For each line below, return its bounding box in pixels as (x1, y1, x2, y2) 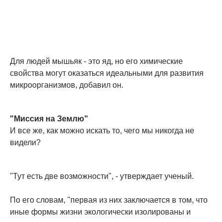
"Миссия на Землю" (10, 114, 88, 123)
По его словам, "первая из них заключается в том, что (10, 196, 208, 205)
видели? (10, 138, 41, 147)
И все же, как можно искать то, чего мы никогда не (10, 126, 194, 135)
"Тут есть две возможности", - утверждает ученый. (10, 172, 194, 181)
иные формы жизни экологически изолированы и (10, 208, 191, 217)
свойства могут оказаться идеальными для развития (10, 69, 204, 78)
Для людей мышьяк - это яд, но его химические (10, 57, 183, 66)
